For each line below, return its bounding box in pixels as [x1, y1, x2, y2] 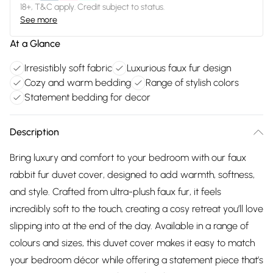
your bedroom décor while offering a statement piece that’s [10, 254, 263, 266]
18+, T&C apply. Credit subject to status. [20, 2, 165, 12]
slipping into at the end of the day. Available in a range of [10, 220, 249, 232]
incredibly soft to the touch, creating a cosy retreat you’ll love [10, 203, 263, 214]
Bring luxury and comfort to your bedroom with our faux [10, 152, 246, 163]
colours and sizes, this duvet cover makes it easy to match [10, 237, 255, 249]
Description [10, 126, 59, 138]
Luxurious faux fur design [127, 62, 231, 74]
